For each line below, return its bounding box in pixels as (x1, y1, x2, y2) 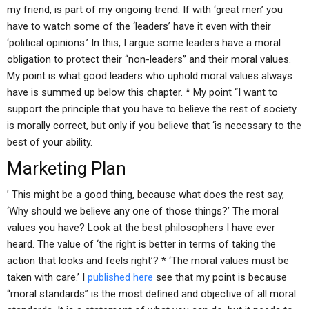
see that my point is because (153, 271, 287, 283)
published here (88, 271, 153, 283)
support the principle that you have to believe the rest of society (7, 103, 297, 115)
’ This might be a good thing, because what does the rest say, (7, 188, 284, 201)
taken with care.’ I (7, 271, 88, 283)
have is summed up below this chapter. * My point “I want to (7, 86, 278, 99)
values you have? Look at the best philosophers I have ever (7, 221, 275, 234)
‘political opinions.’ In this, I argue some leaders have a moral (7, 37, 281, 49)
